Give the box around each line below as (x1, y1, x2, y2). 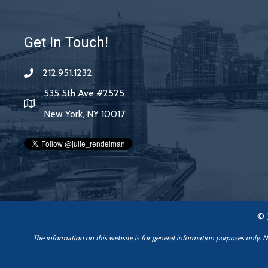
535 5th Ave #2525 (44, 87, 124, 99)
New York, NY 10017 (44, 108, 125, 120)
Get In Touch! (24, 34, 108, 51)
